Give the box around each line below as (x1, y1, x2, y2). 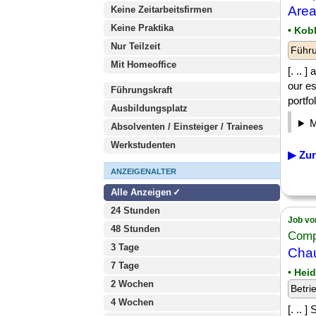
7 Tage (111, 260, 139, 271)
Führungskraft (111, 85, 172, 95)
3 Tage (111, 242, 139, 253)
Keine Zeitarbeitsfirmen (111, 4, 212, 15)
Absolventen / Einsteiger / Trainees (111, 121, 263, 132)
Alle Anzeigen (111, 187, 174, 197)
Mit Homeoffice (111, 59, 176, 70)
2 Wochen (111, 279, 154, 289)
